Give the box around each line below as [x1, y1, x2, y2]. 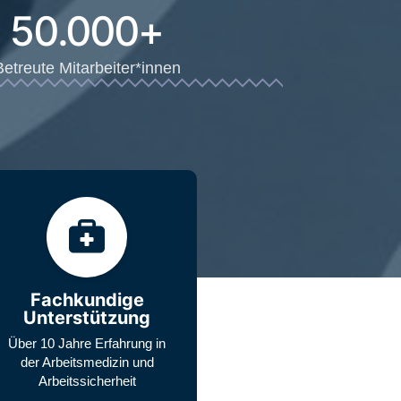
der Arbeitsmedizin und [20, 354, 154, 370]
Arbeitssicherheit [38, 372, 136, 388]
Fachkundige [30, 288, 144, 311]
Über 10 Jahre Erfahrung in [8, 335, 166, 351]
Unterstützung [23, 306, 150, 328]
